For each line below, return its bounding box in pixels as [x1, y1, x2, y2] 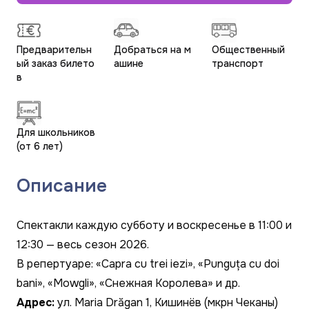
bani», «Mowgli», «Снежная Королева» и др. [17, 276, 240, 290]
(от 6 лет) [17, 140, 63, 152]
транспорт [211, 57, 263, 70]
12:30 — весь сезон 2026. [17, 237, 149, 252]
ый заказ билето [17, 57, 94, 70]
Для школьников [17, 126, 95, 139]
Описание [17, 175, 107, 197]
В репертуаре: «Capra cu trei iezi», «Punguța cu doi [17, 257, 279, 271]
